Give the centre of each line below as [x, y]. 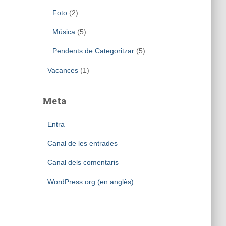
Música [64, 32]
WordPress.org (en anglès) [90, 182]
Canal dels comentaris [83, 162]
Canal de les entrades [82, 143]
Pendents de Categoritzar [93, 51]
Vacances [63, 70]
